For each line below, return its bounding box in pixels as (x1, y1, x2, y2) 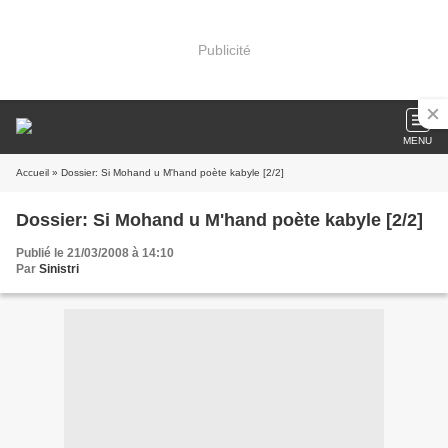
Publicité (197, 41, 251, 58)
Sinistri (39, 262, 79, 276)
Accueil (16, 167, 49, 178)
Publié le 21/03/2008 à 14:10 (16, 246, 174, 260)
